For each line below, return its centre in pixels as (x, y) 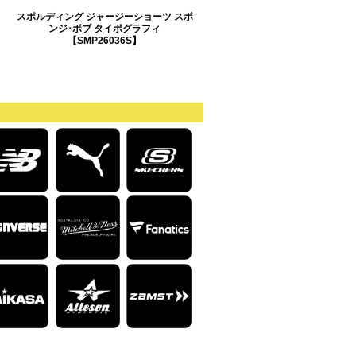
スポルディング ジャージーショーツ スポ (104, 16)
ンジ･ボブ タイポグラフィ (104, 28)
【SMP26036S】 (104, 40)
